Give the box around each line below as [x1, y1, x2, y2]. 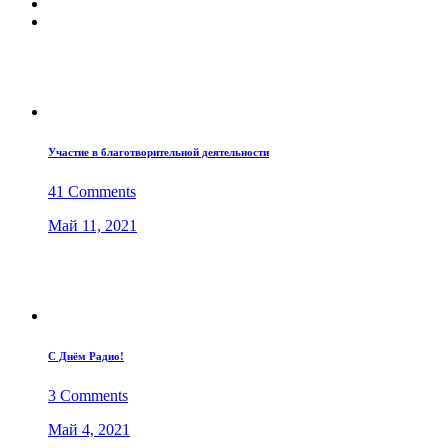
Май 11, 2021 [48, 217, 137, 235]
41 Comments [48, 183, 136, 201]
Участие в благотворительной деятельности [48, 146, 269, 159]
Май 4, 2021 [48, 421, 130, 439]
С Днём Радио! [48, 350, 124, 363]
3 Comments [48, 387, 128, 405]
